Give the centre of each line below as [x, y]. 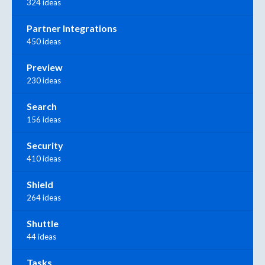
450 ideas [44, 42]
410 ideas [44, 159]
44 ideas [41, 237]
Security [45, 146]
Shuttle [43, 224]
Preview [45, 67]
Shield [40, 185]
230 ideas [44, 81]
